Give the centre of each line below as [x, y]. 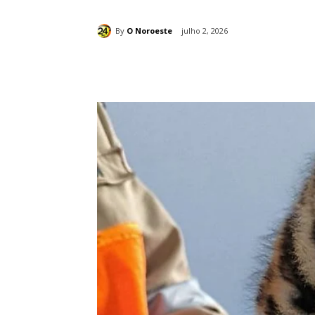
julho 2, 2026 [205, 31]
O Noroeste [149, 30]
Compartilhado [161, 67]
